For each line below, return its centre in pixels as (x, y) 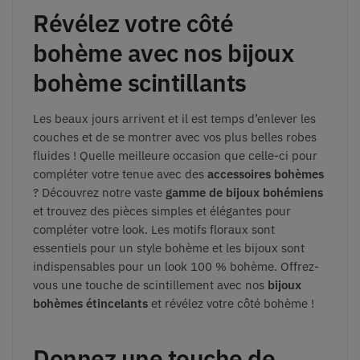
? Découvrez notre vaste (99, 192)
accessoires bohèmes (266, 174)
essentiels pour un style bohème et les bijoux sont (169, 247)
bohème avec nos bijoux (163, 52)
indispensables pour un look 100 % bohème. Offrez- (176, 266)
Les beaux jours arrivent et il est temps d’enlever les (174, 118)
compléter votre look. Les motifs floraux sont (154, 229)
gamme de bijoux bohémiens (244, 192)
